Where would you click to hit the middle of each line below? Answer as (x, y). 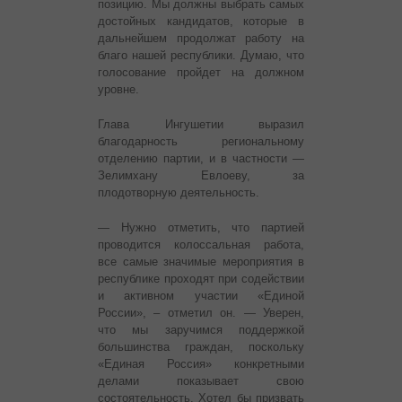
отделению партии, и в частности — (201, 159)
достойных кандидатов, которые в (201, 22)
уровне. (118, 90)
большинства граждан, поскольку (201, 347)
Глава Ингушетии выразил (201, 125)
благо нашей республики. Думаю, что (201, 56)
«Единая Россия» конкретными (201, 364)
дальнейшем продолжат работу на (201, 39)
